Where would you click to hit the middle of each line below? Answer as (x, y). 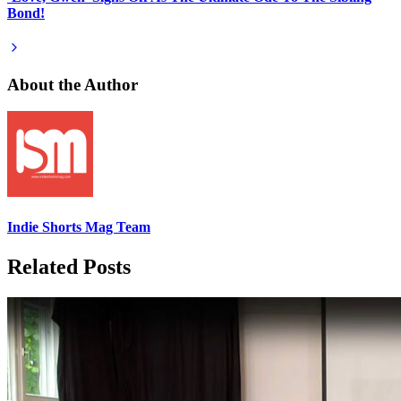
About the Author (73, 84)
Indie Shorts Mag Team (79, 227)
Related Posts (69, 266)
